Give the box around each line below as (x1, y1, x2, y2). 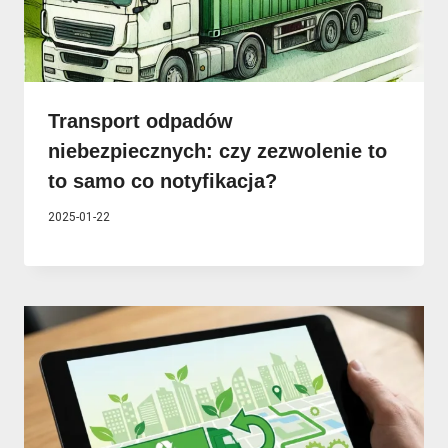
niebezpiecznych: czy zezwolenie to (48, 140, 387, 163)
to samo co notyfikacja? (48, 170, 277, 193)
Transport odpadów (48, 110, 233, 133)
